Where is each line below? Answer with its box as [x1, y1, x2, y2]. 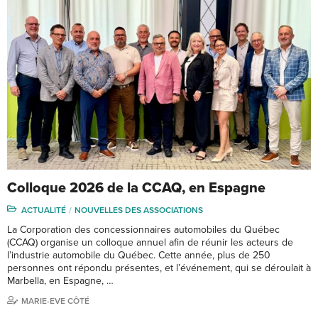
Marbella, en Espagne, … [7, 275, 114, 287]
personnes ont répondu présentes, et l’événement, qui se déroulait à [7, 262, 311, 275]
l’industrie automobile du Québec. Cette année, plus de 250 [7, 249, 270, 262]
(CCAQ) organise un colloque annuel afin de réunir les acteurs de [7, 236, 293, 249]
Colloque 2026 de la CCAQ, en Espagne [7, 180, 265, 197]
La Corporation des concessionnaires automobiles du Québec [7, 224, 280, 236]
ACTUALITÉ [21, 205, 66, 216]
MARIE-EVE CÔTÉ [21, 296, 89, 307]
